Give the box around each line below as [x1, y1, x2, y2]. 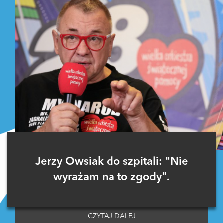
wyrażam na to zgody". [53, 171, 170, 183]
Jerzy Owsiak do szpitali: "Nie [35, 156, 188, 167]
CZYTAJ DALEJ [87, 212, 136, 220]
